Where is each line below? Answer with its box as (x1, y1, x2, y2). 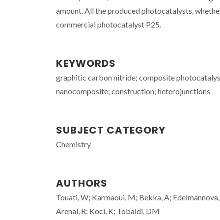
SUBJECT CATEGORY (56, 123, 165, 137)
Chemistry (56, 139, 91, 149)
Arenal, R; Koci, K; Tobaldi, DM (56, 206, 160, 216)
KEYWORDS (56, 56, 116, 70)
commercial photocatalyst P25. (56, 20, 161, 29)
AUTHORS (56, 176, 108, 190)
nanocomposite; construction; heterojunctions (56, 86, 210, 96)
